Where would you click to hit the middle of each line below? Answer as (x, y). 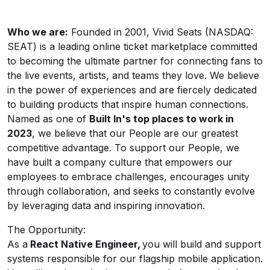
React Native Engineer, (84, 244)
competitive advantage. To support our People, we (123, 148)
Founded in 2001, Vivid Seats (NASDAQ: (161, 32)
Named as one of (48, 119)
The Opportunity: (48, 230)
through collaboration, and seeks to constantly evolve (131, 191)
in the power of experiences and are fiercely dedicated (132, 90)
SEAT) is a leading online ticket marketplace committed (132, 46)
